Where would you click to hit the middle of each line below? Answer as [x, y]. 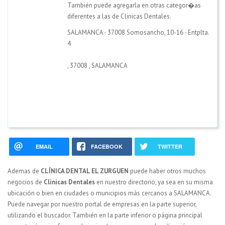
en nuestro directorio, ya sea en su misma [154, 182]
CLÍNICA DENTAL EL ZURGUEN [85, 171]
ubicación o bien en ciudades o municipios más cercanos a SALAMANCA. [109, 193]
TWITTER [170, 146]
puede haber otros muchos [167, 171]
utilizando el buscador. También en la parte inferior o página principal [105, 215]
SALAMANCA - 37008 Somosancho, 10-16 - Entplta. [138, 32]
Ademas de [24, 171]
